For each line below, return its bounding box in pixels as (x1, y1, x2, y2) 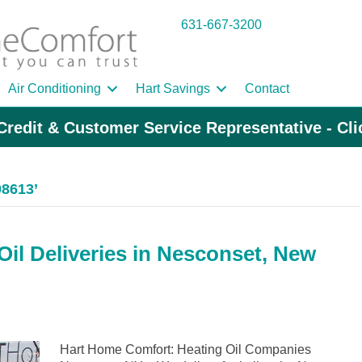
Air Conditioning (8, 82, 101, 96)
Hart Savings (136, 82, 210, 96)
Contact (245, 82, 289, 96)
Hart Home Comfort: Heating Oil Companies (60, 343, 311, 357)
